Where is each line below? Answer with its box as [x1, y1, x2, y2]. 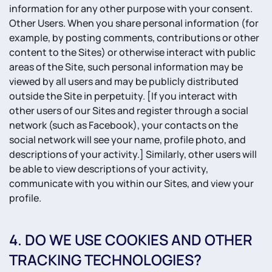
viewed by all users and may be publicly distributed [9, 75, 239, 88]
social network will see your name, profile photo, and [9, 133, 246, 146]
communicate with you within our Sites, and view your [9, 177, 254, 190]
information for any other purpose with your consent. [9, 2, 253, 15]
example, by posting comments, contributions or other [9, 31, 259, 44]
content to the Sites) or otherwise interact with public [9, 46, 256, 59]
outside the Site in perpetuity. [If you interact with [9, 89, 237, 103]
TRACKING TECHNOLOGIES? [9, 250, 202, 270]
